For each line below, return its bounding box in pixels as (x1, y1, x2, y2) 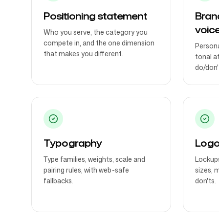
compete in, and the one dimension (44, 38, 154, 47)
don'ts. (195, 176, 216, 185)
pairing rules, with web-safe (44, 165, 129, 175)
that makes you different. (44, 49, 123, 58)
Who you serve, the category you (44, 27, 148, 37)
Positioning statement (44, 10, 147, 22)
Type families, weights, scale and (44, 154, 145, 164)
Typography (44, 137, 102, 150)
